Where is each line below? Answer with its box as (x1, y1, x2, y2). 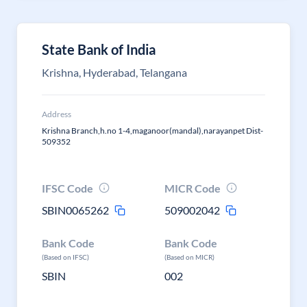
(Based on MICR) (164, 253, 215, 261)
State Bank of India (42, 41, 156, 58)
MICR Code (164, 182, 221, 195)
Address (42, 109, 71, 119)
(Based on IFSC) (42, 253, 89, 261)
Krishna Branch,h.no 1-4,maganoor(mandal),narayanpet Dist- (42, 125, 263, 136)
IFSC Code (42, 182, 93, 195)
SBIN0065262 (42, 204, 109, 217)
